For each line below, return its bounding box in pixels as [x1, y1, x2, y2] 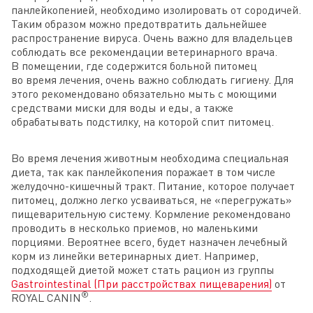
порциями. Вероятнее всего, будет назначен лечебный [11, 235, 287, 249]
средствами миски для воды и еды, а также [11, 101, 233, 115]
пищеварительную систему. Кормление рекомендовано [11, 207, 291, 221]
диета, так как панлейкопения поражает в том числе [11, 165, 275, 180]
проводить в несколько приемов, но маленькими [11, 221, 258, 235]
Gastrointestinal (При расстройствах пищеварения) [11, 277, 272, 291]
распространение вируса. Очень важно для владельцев [11, 31, 293, 45]
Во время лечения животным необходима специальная [11, 151, 289, 166]
